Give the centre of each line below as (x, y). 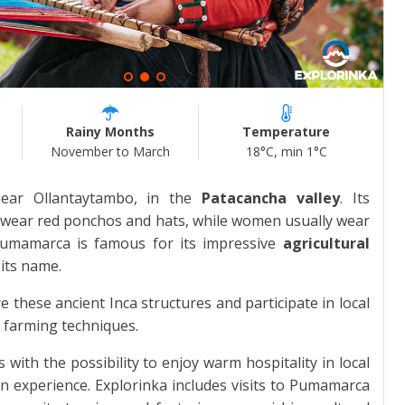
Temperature (287, 132)
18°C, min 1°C (286, 152)
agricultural (326, 244)
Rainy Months (110, 132)
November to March (110, 152)
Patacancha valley (271, 198)
